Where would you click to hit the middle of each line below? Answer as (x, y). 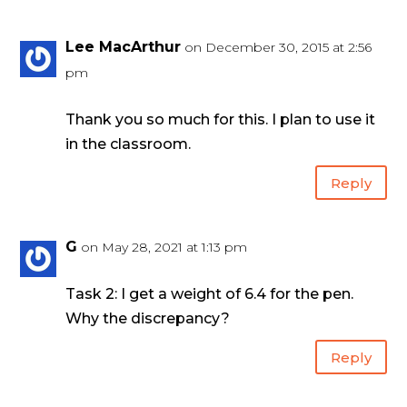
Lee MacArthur (124, 47)
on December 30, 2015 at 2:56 (278, 48)
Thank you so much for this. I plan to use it (221, 120)
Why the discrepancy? (148, 319)
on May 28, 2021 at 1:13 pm (164, 248)
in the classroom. (129, 144)
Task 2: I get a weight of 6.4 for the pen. (210, 294)
